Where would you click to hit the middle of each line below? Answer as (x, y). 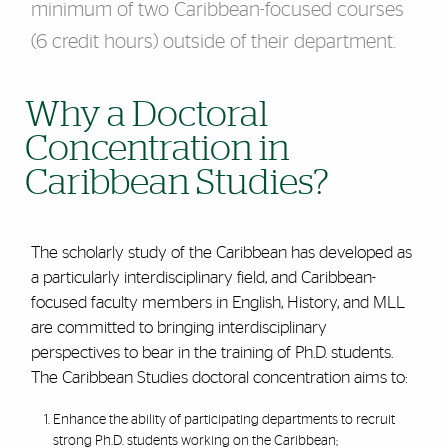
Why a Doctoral (146, 115)
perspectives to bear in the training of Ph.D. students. (211, 352)
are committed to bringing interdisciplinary (178, 327)
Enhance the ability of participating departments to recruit (224, 420)
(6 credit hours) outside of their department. (213, 42)
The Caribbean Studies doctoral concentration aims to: (219, 377)
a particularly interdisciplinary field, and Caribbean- (203, 277)
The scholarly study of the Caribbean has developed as (221, 252)
